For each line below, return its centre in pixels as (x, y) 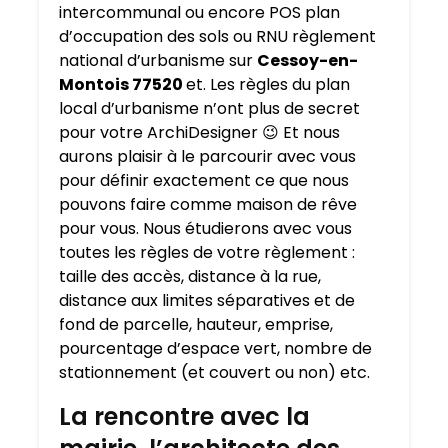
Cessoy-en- (307, 61)
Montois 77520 (122, 85)
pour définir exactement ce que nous (204, 181)
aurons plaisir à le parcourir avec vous (207, 157)
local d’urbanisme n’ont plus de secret (209, 109)
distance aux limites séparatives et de (207, 301)
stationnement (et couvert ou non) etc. (214, 373)
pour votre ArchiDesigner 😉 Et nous (199, 133)
